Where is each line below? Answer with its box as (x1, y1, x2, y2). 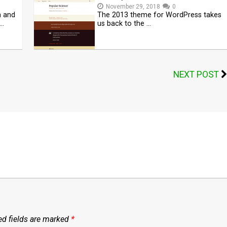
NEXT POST (173, 69, 219, 80)
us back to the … (97, 19, 152, 28)
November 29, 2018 (106, 3, 161, 10)
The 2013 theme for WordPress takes (97, 11, 222, 19)
